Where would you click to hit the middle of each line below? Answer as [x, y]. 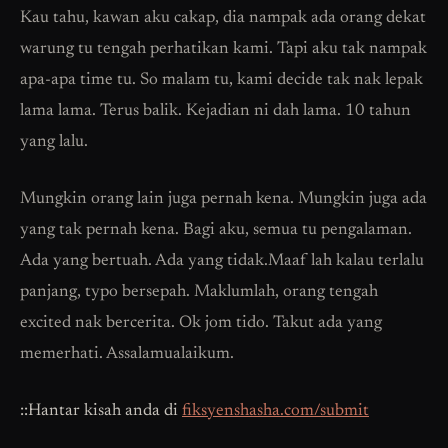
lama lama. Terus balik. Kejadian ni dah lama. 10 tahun [215, 111]
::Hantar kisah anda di [101, 411]
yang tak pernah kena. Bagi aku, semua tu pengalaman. [216, 230]
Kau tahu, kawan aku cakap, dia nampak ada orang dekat [223, 18]
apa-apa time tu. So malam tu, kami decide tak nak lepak [221, 80]
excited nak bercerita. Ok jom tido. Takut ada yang [201, 323]
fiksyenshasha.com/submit [275, 411]
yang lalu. [54, 142]
